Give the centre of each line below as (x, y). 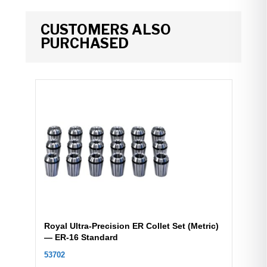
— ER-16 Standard (81, 237)
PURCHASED (84, 43)
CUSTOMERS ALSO (105, 30)
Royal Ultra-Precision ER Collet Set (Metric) (131, 226)
